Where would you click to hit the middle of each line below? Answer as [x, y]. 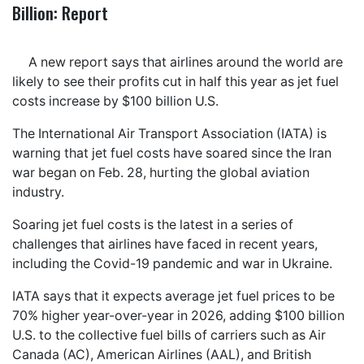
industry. [38, 192]
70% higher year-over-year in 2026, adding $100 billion [178, 315]
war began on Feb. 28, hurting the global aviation [161, 172]
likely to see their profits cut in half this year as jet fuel [175, 81]
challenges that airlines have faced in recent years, [165, 244]
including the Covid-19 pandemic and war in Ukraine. [172, 263]
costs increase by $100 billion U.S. [115, 101]
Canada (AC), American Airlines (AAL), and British [162, 354]
